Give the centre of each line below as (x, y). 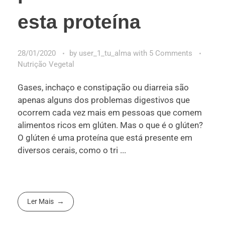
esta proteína (79, 22)
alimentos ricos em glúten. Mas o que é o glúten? (110, 125)
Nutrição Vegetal (46, 64)
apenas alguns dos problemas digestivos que (104, 100)
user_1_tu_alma (106, 53)
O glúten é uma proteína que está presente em (105, 138)
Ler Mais (41, 202)
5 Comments (171, 53)
